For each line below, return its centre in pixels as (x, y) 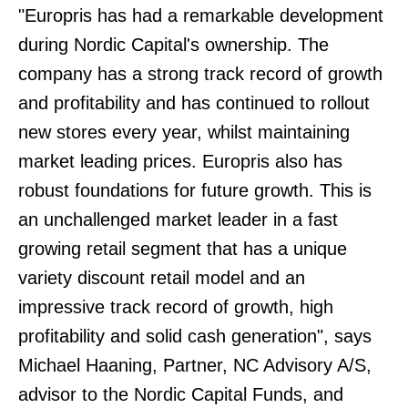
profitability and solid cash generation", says (195, 336)
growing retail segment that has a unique (183, 249)
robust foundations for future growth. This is (195, 190)
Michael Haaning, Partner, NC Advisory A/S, (195, 365)
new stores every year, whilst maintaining (184, 132)
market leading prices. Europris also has (180, 161)
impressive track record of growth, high (176, 307)
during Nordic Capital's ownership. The (173, 45)
